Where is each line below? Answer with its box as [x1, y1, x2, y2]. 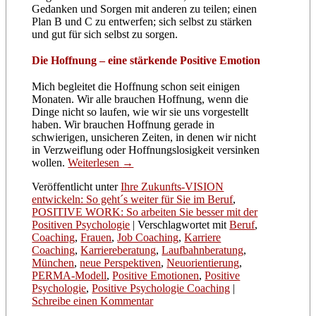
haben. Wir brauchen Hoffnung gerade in [32, 119, 215, 131]
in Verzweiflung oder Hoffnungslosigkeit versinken [32, 144, 260, 157]
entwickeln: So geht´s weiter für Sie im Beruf [32, 193, 233, 206]
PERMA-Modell [32, 269, 107, 282]
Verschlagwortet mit [138, 219, 227, 231]
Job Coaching [117, 231, 179, 244]
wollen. [32, 157, 68, 169]
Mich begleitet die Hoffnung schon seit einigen [32, 80, 241, 93]
